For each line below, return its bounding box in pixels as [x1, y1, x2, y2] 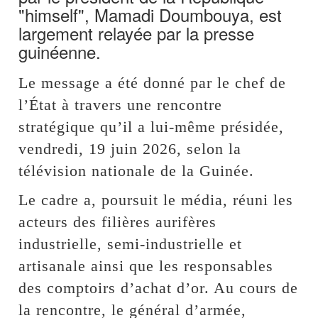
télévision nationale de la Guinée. [18, 161, 255, 180]
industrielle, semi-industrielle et [18, 234, 243, 253]
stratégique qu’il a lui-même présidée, [18, 117, 285, 136]
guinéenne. [18, 38, 102, 64]
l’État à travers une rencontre [18, 95, 223, 114]
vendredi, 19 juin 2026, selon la [18, 139, 242, 158]
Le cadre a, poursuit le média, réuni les [18, 190, 294, 209]
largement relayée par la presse [18, 20, 255, 45]
